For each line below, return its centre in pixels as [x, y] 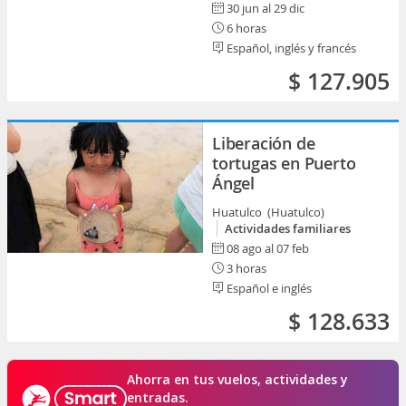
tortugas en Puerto [284, 163]
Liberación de [264, 143]
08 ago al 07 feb [268, 248]
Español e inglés [268, 288]
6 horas [245, 28]
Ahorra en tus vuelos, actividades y [237, 379]
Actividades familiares [288, 228]
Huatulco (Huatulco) [270, 212]
